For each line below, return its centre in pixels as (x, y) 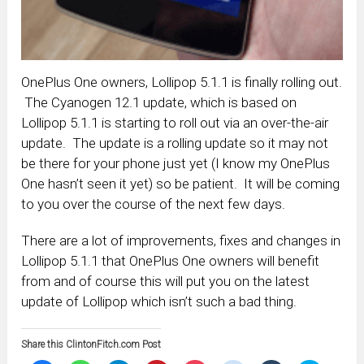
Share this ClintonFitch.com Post (91, 344)
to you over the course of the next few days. (154, 204)
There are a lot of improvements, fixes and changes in (181, 240)
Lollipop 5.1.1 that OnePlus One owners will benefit (171, 260)
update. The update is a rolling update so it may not (175, 143)
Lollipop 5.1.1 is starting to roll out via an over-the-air (175, 122)
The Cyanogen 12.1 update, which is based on (159, 102)
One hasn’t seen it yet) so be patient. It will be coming (181, 183)
